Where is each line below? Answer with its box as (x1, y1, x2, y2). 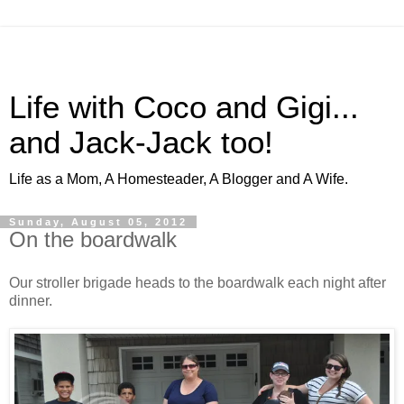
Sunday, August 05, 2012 (9, 216, 188, 227)
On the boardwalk (9, 227, 177, 252)
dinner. (9, 292, 52, 308)
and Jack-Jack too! (9, 125, 273, 160)
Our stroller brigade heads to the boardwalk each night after (9, 274, 386, 290)
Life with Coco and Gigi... (9, 90, 359, 124)
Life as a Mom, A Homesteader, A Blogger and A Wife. (9, 171, 348, 187)
